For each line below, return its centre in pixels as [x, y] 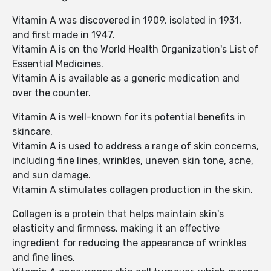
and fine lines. [44, 258]
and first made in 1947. [64, 35]
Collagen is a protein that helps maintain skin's [118, 214]
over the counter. [51, 93]
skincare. [34, 132]
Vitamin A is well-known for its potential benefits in [129, 117]
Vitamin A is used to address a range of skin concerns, [135, 146]
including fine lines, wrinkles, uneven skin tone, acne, [133, 161]
